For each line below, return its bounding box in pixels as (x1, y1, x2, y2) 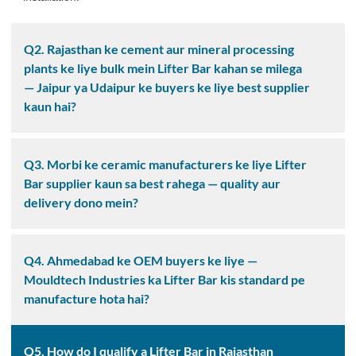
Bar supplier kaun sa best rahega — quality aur (24, 176, 281, 192)
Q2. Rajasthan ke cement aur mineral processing (24, 41, 294, 57)
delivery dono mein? (24, 195, 138, 211)
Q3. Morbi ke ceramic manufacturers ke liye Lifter (24, 157, 307, 172)
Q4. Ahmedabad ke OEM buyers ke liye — (24, 253, 257, 269)
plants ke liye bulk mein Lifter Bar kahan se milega (24, 60, 302, 76)
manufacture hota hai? (24, 291, 149, 307)
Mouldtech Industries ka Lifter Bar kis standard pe (24, 272, 305, 288)
